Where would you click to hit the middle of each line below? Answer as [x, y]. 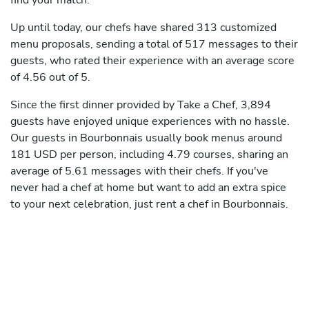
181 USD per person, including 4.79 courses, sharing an [149, 155]
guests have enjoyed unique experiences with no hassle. [150, 122]
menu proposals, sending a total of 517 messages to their [154, 44]
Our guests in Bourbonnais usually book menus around [146, 138]
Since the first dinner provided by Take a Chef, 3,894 [141, 105]
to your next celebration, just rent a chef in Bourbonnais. [149, 205]
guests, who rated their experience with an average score [152, 61]
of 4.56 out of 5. [50, 78]
